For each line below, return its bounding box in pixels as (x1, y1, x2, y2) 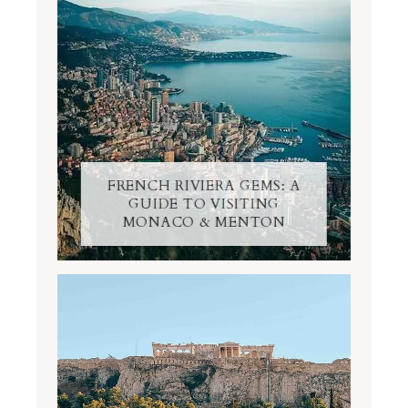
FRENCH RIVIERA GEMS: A (107, 176, 301, 195)
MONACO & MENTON (122, 212, 286, 231)
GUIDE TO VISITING (128, 194, 280, 213)
